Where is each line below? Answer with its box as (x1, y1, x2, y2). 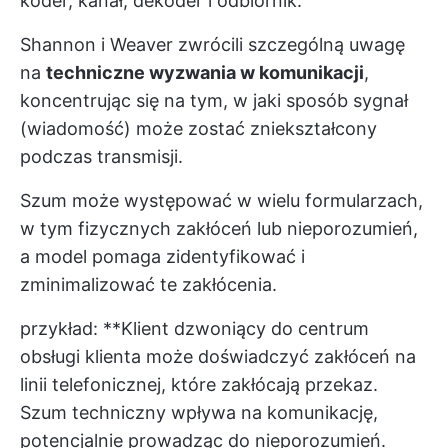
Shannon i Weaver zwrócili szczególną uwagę (20, 34, 405, 55)
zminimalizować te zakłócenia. (20, 274, 277, 295)
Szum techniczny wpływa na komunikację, (20, 402, 378, 423)
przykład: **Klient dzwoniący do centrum (20, 318, 369, 339)
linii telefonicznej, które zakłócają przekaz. (20, 374, 378, 395)
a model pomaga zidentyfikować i (20, 246, 305, 267)
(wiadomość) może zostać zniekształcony (20, 118, 377, 139)
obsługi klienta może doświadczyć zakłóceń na (20, 346, 416, 367)
